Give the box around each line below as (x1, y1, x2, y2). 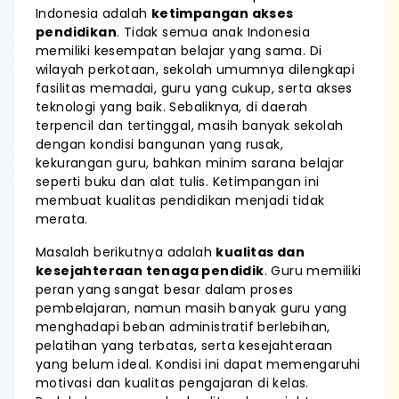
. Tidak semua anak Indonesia (117, 23, 311, 41)
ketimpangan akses (151, 4, 294, 22)
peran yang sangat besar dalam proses (36, 281, 294, 298)
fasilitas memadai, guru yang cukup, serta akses (36, 79, 353, 97)
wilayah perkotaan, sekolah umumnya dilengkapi (36, 61, 354, 78)
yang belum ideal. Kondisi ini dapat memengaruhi (36, 355, 361, 373)
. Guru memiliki (264, 262, 362, 280)
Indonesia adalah (36, 4, 151, 22)
